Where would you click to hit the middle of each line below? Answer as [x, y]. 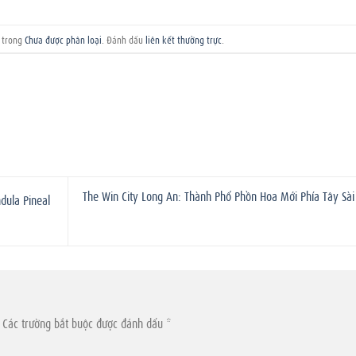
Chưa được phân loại [64, 39]
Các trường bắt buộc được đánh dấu [84, 323]
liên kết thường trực [184, 39]
